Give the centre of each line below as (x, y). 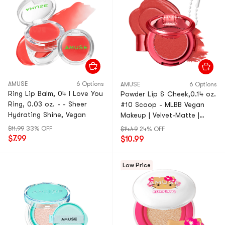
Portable (135, 126)
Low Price (137, 165)
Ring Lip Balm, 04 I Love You (55, 93)
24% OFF (152, 129)
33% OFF (39, 129)
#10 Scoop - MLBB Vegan (162, 104)
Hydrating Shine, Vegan (47, 115)
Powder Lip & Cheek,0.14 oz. (168, 94)
